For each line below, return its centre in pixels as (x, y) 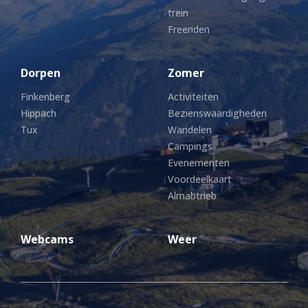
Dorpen (41, 73)
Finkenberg (45, 96)
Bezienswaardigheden (217, 113)
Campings (190, 146)
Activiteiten (193, 96)
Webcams (47, 239)
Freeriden (189, 29)
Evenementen (199, 162)
